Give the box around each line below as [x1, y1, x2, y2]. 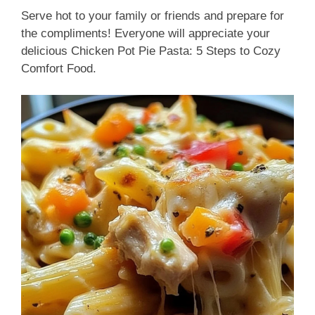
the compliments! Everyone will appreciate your [21, 26, 270, 40]
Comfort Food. [21, 61, 96, 75]
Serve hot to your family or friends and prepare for [21, 8, 284, 22]
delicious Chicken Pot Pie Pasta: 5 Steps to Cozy [21, 44, 281, 58]
